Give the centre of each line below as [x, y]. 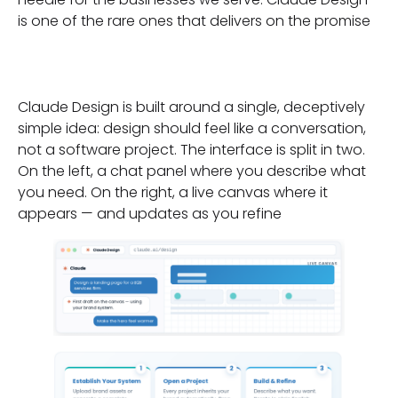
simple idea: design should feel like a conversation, [192, 129]
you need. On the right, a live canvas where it [173, 193]
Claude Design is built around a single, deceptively [191, 107]
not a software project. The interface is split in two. [191, 150]
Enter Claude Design [179, 64]
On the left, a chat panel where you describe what [192, 171]
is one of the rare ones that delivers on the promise [194, 20]
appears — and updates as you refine [150, 214]
